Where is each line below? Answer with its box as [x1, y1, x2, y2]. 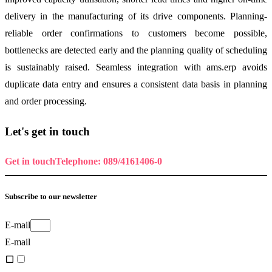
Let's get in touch [5, 124, 90, 138]
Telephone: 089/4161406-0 [55, 155, 162, 166]
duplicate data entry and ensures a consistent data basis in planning [5, 79, 267, 90]
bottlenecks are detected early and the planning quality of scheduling [5, 45, 267, 56]
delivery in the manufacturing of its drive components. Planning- [5, 11, 267, 22]
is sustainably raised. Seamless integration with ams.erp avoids [5, 62, 267, 73]
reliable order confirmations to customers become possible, [5, 28, 267, 39]
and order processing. [5, 96, 87, 107]
